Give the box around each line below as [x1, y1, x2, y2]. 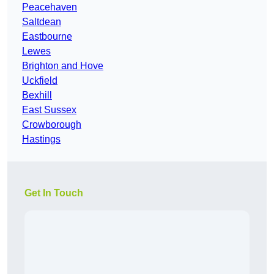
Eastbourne [22, 31, 72, 42]
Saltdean [22, 17, 61, 28]
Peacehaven [22, 2, 77, 13]
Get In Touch [24, 188, 83, 199]
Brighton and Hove [22, 61, 103, 72]
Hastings [22, 134, 61, 145]
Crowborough [22, 119, 81, 130]
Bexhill [22, 90, 52, 101]
